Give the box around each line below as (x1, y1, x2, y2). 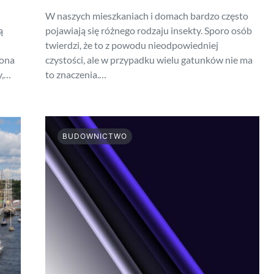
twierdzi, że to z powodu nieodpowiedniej (45, 39, 218, 51)
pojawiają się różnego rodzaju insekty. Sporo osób (45, 24, 252, 37)
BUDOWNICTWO (62, 131, 127, 141)
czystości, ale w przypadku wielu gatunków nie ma (45, 54, 253, 66)
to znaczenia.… (45, 68, 106, 81)
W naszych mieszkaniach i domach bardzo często (45, 10, 248, 22)
